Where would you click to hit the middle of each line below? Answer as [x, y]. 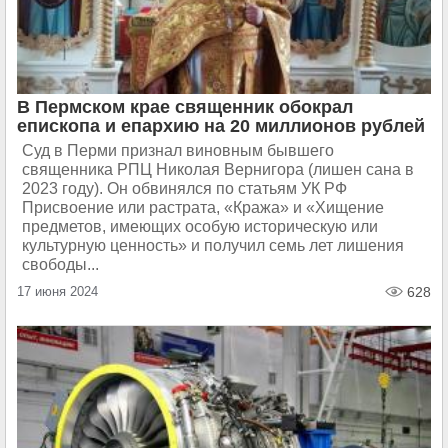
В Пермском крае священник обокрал [185, 107]
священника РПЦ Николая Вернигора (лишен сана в [218, 169]
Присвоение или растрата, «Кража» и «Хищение [203, 207]
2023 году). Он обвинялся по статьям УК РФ [184, 188]
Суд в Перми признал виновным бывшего [178, 150]
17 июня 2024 [57, 291]
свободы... [60, 264]
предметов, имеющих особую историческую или [200, 226]
